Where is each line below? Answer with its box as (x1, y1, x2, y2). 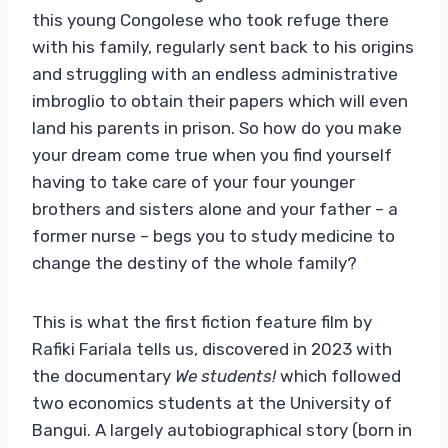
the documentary (32, 365, 175, 386)
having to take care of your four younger (32, 171, 355, 192)
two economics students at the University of (32, 392, 392, 413)
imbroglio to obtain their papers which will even (32, 90, 408, 111)
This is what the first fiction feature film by (32, 311, 372, 332)
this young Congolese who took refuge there (32, 9, 389, 30)
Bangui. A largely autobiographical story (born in (32, 419, 412, 440)
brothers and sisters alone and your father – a (32, 198, 398, 219)
